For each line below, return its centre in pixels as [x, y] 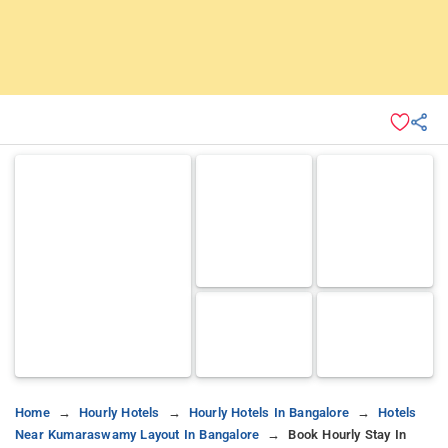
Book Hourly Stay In [347, 434]
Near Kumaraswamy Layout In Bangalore [137, 434]
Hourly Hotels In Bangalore [269, 412]
